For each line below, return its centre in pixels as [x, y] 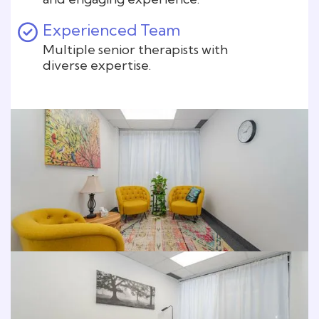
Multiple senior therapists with [135, 49]
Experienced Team [111, 30]
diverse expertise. [97, 65]
